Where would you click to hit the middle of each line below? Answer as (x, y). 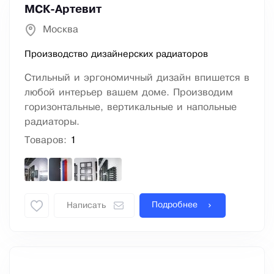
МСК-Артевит (63, 10)
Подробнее (175, 206)
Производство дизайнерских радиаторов (116, 55)
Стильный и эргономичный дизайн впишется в (137, 78)
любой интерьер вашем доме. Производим (129, 93)
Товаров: (47, 141)
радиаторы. (52, 122)
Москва (61, 30)
